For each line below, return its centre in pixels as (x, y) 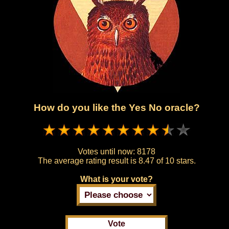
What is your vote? (117, 179)
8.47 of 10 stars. (167, 161)
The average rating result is (88, 161)
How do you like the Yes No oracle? (117, 107)
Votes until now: (107, 151)
